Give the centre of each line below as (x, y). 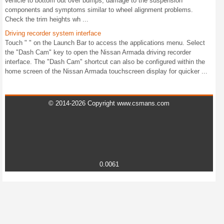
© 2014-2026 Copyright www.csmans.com (109, 103)
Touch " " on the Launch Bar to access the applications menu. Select (105, 42)
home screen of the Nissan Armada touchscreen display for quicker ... (106, 71)
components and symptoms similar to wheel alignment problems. (99, 9)
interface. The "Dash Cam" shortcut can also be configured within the (105, 61)
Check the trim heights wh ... (47, 19)
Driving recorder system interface (53, 33)
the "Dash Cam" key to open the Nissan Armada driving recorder (98, 52)
